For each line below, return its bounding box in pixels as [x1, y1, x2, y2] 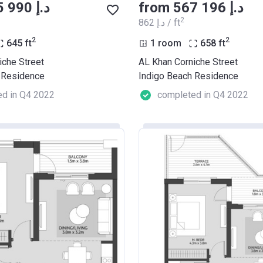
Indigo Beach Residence [139, 70, 238, 82]
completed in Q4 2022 [157, 89, 248, 100]
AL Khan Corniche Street [139, 56, 238, 68]
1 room [150, 37, 181, 49]
